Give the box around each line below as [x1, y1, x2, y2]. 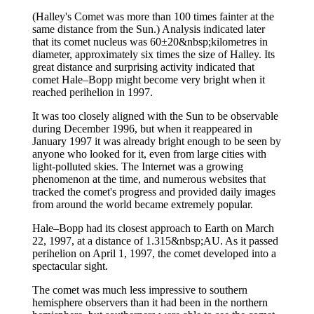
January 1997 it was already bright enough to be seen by [32, 135, 281, 148]
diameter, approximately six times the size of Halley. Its [32, 48, 275, 61]
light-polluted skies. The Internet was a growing [32, 161, 243, 173]
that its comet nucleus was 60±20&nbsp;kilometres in [32, 36, 268, 48]
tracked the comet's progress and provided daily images [32, 186, 275, 198]
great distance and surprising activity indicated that [32, 61, 254, 74]
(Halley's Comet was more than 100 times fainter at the [32, 11, 274, 23]
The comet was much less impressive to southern [32, 284, 247, 296]
